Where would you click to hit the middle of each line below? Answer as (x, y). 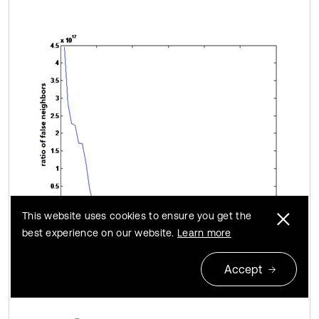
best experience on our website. (100, 233)
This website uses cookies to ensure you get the (137, 216)
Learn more (204, 233)
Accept (243, 269)
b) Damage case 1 (85, 251)
